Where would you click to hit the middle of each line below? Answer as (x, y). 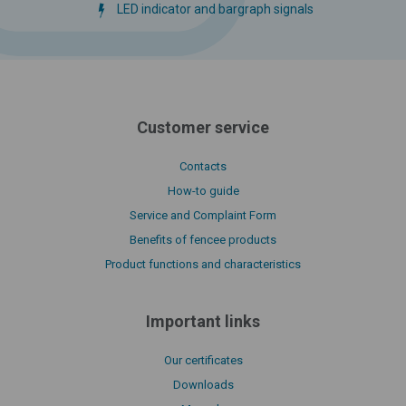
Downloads (203, 384)
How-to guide (203, 190)
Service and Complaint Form (203, 215)
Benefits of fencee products (203, 239)
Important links (203, 321)
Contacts (203, 166)
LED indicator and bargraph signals (215, 10)
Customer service (203, 127)
